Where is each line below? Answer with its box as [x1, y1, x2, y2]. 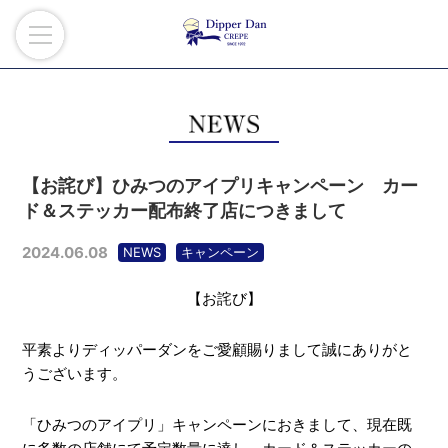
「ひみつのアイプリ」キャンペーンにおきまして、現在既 [21, 415, 412, 434]
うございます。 [21, 364, 127, 383]
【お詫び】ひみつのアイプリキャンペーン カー [21, 175, 418, 196]
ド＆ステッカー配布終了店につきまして [21, 200, 346, 221]
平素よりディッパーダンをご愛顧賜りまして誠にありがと [21, 340, 412, 359]
